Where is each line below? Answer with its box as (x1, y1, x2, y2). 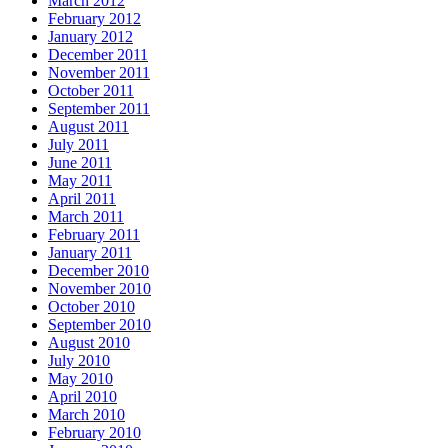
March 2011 (48, 207, 124, 225)
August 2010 (48, 333, 130, 351)
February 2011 (48, 225, 140, 243)
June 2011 (48, 153, 112, 171)
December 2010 (48, 261, 149, 279)
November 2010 (48, 279, 151, 297)
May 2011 (48, 171, 112, 189)
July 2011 (48, 135, 109, 153)
